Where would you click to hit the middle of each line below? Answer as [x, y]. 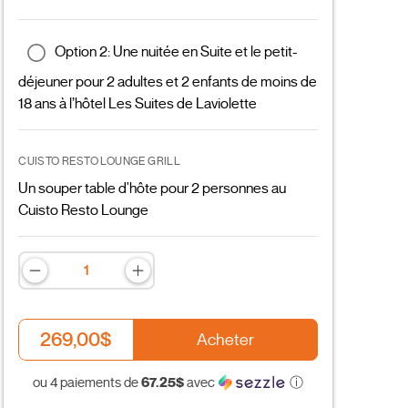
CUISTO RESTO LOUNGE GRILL [100, 160]
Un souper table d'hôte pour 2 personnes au [153, 188]
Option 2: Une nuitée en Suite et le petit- [177, 52]
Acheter [226, 339]
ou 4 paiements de [87, 382]
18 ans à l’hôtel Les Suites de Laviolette [138, 103]
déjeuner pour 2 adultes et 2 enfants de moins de [168, 82]
